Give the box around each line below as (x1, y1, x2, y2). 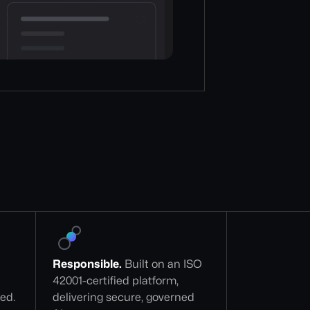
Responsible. (53, 257, 122, 271)
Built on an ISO (122, 257, 206, 271)
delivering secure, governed (53, 291, 198, 304)
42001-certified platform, (53, 274, 182, 287)
